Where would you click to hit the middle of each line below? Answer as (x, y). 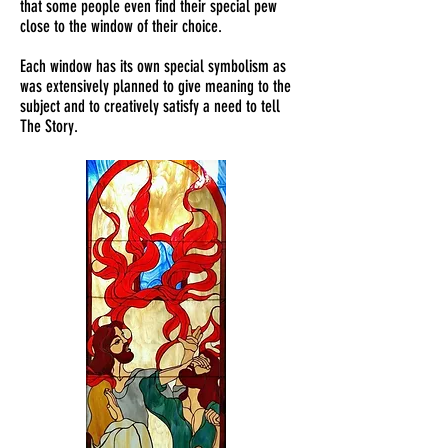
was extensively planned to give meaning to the (155, 86)
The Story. (49, 126)
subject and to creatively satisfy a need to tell (150, 106)
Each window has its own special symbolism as (153, 66)
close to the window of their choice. (121, 26)
